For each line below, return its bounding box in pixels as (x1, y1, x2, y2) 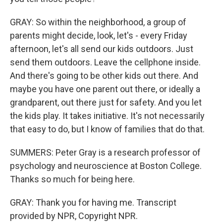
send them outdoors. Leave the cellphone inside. (10, 57, 201, 67)
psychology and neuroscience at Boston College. (10, 161, 202, 171)
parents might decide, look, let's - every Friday (10, 30, 187, 41)
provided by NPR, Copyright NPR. (10, 211, 138, 221)
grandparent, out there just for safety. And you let (10, 97, 202, 108)
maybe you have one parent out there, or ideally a (10, 84, 200, 94)
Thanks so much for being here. (10, 174, 135, 184)
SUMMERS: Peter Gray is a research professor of (10, 147, 201, 158)
